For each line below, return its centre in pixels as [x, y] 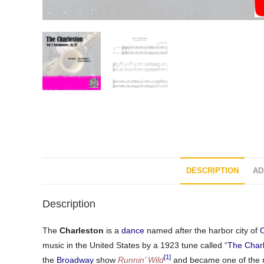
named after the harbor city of [202, 230]
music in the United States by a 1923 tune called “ [135, 245]
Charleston [82, 230]
